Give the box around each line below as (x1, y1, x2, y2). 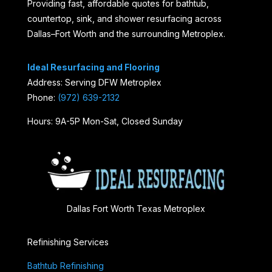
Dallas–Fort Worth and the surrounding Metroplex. (27, 29, 225, 39)
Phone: (27, 92, 58, 103)
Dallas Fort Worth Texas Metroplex (66, 203, 205, 214)
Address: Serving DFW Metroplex (27, 77, 161, 88)
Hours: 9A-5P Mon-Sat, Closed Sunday (27, 116, 183, 127)
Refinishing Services (27, 237, 109, 248)
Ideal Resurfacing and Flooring (27, 62, 160, 73)
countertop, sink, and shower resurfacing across (27, 13, 222, 24)
